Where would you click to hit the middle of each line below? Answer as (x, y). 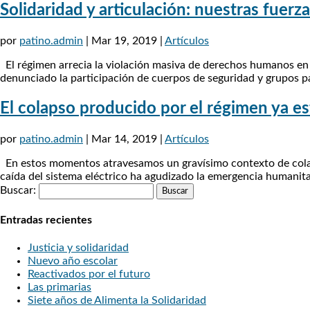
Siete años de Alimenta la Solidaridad (117, 301)
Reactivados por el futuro (89, 274)
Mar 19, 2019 (124, 40)
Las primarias (60, 288)
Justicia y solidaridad (78, 248)
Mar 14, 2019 (124, 139)
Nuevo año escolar (73, 261)
